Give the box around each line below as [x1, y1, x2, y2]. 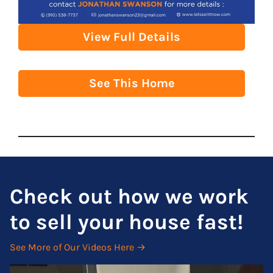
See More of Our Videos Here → [10, 241, 146, 253]
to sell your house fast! [10, 210, 243, 235]
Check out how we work [10, 184, 249, 210]
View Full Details [83, 30, 180, 44]
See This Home [88, 76, 175, 91]
